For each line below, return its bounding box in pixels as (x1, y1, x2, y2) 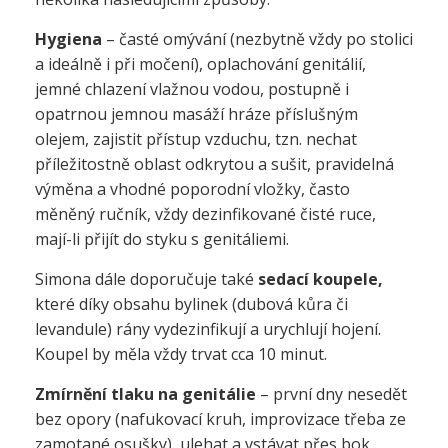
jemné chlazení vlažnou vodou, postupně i (35, 78, 349, 100)
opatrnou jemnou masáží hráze (35, 103, 271, 125)
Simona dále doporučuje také (35, 268, 258, 290)
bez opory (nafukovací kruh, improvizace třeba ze (35, 408, 406, 430)
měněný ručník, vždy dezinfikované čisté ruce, (35, 203, 376, 225)
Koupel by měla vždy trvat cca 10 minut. (35, 343, 327, 365)
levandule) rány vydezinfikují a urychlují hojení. (35, 318, 381, 340)
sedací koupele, (258, 268, 383, 290)
